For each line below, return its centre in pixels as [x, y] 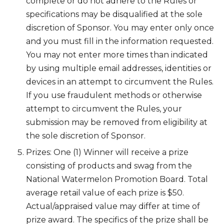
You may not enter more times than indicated [117, 55]
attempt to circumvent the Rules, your [104, 109]
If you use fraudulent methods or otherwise [114, 95]
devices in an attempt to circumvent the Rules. [120, 82]
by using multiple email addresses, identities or [119, 68]
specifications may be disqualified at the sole [114, 14]
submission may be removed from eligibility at [117, 122]
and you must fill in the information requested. [120, 41]
